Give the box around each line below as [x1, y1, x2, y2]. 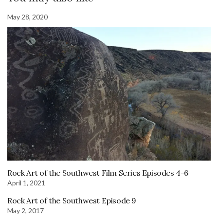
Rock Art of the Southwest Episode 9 [7, 195, 136, 205]
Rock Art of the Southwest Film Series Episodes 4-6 [7, 167, 188, 178]
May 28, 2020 [7, 13, 48, 21]
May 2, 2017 [7, 206, 44, 215]
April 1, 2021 [7, 178, 45, 187]
